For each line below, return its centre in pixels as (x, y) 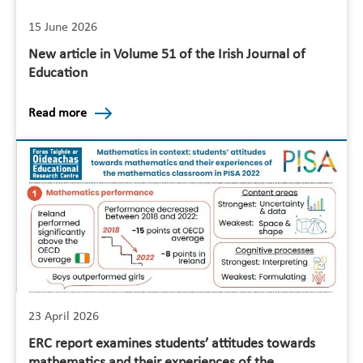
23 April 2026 (64, 316)
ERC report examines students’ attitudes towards (172, 344)
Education (58, 74)
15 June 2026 (63, 28)
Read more (58, 114)
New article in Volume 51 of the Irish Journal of (167, 55)
